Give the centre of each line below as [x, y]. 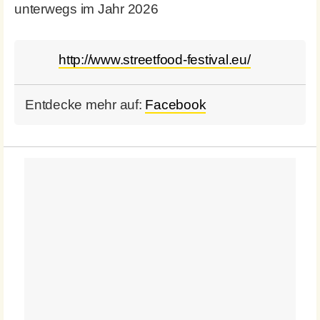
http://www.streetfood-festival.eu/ [155, 59]
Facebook [176, 104]
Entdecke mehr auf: [85, 104]
